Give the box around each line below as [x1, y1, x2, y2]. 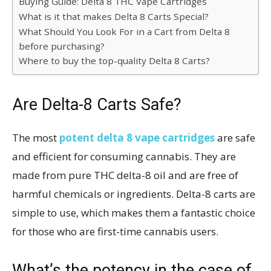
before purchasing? [19, 39, 105, 52]
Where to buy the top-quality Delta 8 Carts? [19, 54, 210, 67]
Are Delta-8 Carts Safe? [12, 94, 181, 114]
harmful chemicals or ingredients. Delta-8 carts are [12, 186, 255, 201]
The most [12, 130, 59, 145]
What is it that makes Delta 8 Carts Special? [19, 10, 209, 22]
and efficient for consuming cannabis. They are [12, 149, 236, 163]
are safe [215, 130, 255, 145]
